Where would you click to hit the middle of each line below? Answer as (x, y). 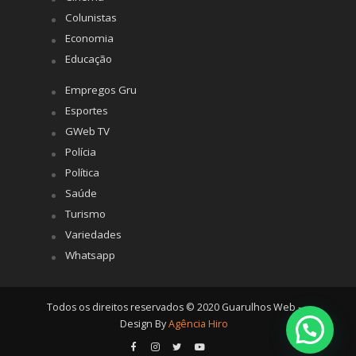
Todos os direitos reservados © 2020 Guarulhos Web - (174, 308)
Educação (88, 59)
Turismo (85, 214)
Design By (144, 324)
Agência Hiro (198, 324)
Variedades (93, 235)
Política (82, 173)
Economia (89, 39)
